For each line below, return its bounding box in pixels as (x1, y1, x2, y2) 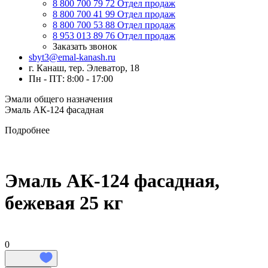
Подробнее (5, 125, 50, 135)
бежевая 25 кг (5, 192, 123, 214)
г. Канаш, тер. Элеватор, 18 (29, 63, 139, 73)
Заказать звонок (53, 41, 117, 51)
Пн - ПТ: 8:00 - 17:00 (29, 74, 113, 84)
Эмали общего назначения (5, 94, 112, 104)
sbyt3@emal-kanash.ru (29, 52, 115, 62)
